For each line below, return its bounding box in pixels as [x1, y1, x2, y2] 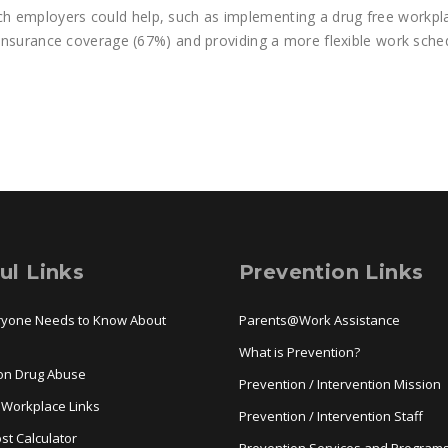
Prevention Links [239, 260, 424, 284]
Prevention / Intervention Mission [239, 375, 441, 393]
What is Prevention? [239, 343, 360, 361]
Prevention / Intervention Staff [239, 407, 423, 425]
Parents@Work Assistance [239, 311, 400, 329]
